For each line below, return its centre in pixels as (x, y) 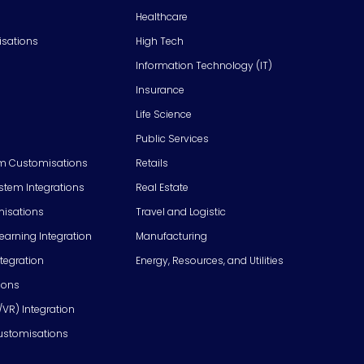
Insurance (160, 89)
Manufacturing (171, 236)
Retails (152, 162)
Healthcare (162, 16)
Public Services (172, 138)
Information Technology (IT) (204, 65)
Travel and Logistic (181, 211)
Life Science (164, 114)
